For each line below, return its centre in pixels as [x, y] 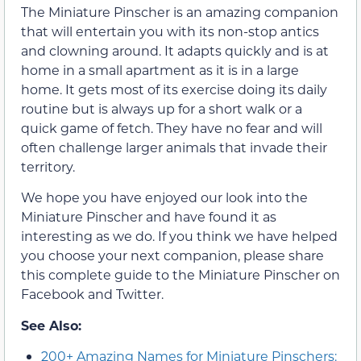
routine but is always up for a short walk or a [162, 109]
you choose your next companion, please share [172, 255]
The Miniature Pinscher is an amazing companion [180, 12]
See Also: [51, 325]
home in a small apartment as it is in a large [160, 70]
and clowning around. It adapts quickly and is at [175, 51]
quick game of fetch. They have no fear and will [172, 128]
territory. [48, 167]
